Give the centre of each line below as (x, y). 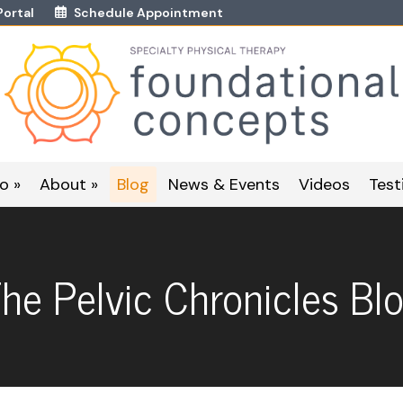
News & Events (224, 184)
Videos (324, 184)
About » (69, 184)
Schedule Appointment (148, 12)
